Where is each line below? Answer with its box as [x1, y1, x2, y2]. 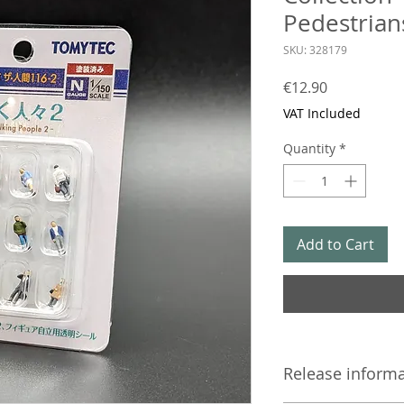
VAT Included [283, 105, 361, 122]
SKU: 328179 [283, 42, 347, 57]
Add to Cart [297, 234, 374, 254]
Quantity [283, 140, 335, 157]
